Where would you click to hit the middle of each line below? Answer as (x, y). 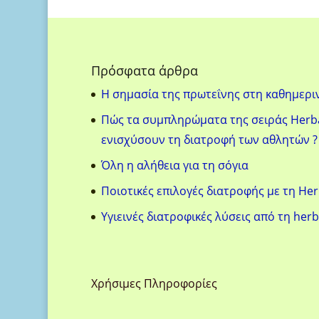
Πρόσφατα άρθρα (144, 71)
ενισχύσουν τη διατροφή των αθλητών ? (209, 140)
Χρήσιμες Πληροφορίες (154, 284)
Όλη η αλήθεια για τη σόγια (174, 166)
